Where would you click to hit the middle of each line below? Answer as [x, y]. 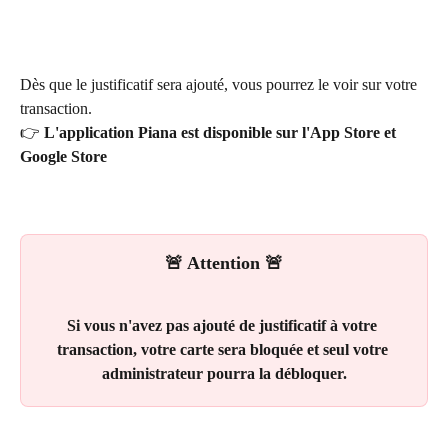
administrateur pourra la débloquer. [224, 374]
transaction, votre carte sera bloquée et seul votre [224, 350]
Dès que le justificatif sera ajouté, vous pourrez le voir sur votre [220, 85]
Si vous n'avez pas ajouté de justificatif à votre [224, 326]
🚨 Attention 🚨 [224, 263]
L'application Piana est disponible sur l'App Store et [222, 133]
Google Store [63, 157]
